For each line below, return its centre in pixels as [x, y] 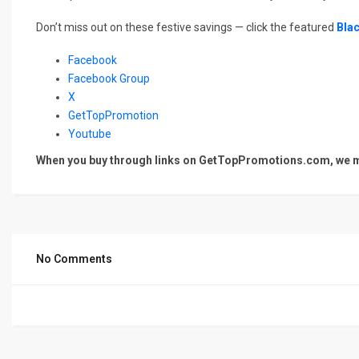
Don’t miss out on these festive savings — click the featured [186, 27]
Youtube [91, 133]
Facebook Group [109, 78]
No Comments [74, 258]
